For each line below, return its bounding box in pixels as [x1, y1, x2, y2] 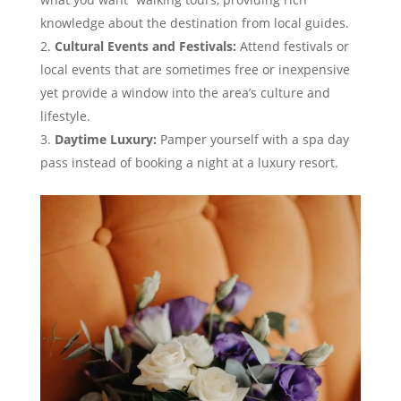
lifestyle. [39, 107, 90, 125]
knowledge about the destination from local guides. [39, 14, 349, 32]
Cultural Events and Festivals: [54, 38, 236, 55]
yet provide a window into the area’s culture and [39, 84, 330, 102]
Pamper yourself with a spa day [156, 131, 349, 149]
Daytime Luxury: [54, 131, 157, 149]
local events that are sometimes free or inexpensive [39, 61, 350, 79]
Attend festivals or [235, 38, 349, 55]
